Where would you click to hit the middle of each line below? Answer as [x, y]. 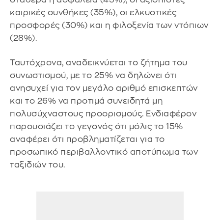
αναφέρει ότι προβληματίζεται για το [87, 139]
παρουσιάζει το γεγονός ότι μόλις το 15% [96, 126]
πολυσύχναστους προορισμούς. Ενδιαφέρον [103, 113]
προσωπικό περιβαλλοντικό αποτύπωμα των [104, 152]
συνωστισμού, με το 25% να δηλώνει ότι [93, 75]
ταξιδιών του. [38, 165]
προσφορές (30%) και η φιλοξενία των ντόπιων [109, 26]
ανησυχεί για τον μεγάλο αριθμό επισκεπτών [104, 88]
